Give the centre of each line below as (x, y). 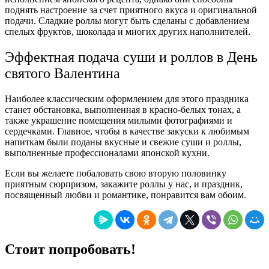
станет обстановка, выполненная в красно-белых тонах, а (123, 110)
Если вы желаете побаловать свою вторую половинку (116, 174)
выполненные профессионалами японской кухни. (107, 153)
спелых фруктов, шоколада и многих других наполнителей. (129, 32)
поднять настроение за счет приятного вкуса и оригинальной (131, 10)
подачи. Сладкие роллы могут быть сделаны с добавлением (127, 21)
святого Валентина (62, 74)
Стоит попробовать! (70, 249)
